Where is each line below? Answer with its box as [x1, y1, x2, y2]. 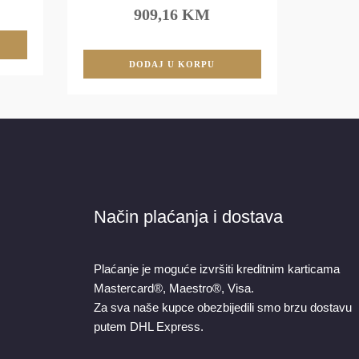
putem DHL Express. [94, 320, 204, 334]
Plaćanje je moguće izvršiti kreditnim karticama [94, 262, 340, 276]
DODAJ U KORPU [129, 59, 216, 70]
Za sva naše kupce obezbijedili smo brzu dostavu [94, 301, 352, 315]
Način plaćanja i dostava [94, 207, 283, 228]
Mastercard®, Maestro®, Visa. [94, 281, 254, 296]
